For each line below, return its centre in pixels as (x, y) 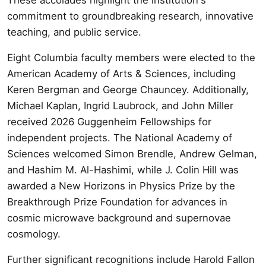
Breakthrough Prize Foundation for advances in (117, 202)
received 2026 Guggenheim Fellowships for (109, 121)
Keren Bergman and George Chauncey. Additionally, (128, 89)
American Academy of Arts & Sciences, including (121, 73)
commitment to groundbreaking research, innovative (130, 16)
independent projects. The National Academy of (120, 137)
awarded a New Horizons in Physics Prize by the (121, 186)
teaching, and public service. (74, 32)
